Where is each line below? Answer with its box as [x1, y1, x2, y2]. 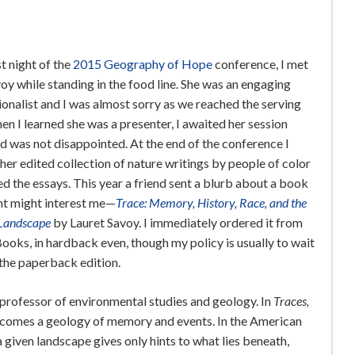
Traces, [273, 293, 309, 309]
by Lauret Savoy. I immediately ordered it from [52, 215, 303, 231]
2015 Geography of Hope [72, 56, 212, 72]
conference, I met [212, 56, 308, 72]
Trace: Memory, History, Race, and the [115, 195, 307, 211]
